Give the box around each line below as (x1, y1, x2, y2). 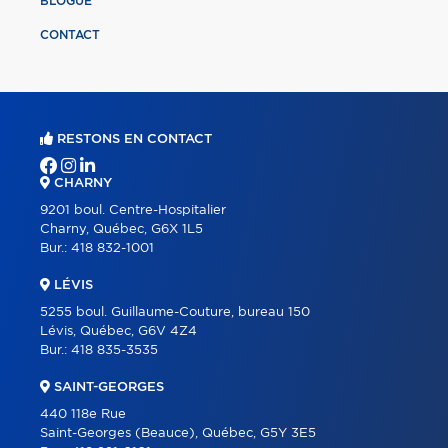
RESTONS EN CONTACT (53, 132, 212, 146)
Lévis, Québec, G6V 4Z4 (40, 324, 197, 338)
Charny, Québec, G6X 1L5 (40, 222, 203, 236)
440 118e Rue (40, 407, 126, 421)
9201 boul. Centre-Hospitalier (40, 203, 226, 217)
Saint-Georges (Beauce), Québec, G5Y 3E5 (40, 426, 316, 440)
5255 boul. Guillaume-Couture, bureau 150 (40, 305, 310, 319)
